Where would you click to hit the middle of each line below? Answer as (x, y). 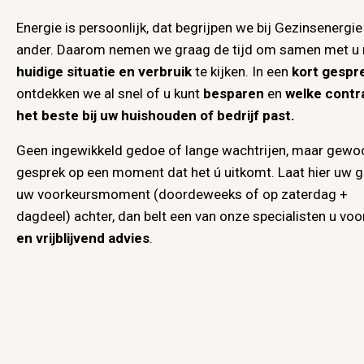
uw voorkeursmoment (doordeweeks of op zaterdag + (182, 195)
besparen (232, 94)
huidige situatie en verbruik (104, 72)
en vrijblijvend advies (83, 238)
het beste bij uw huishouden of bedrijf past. (156, 116)
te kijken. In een (242, 72)
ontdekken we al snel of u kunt (108, 94)
